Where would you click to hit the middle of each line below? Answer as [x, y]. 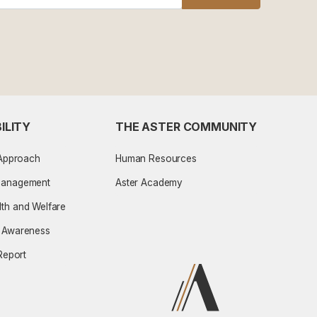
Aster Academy [149, 182]
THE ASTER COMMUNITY [186, 126]
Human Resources [156, 158]
